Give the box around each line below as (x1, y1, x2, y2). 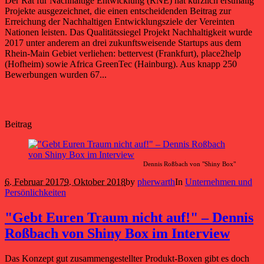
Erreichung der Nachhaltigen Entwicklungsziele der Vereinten (5, 16, 235, 27)
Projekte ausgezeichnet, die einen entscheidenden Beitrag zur (5, 6, 231, 16)
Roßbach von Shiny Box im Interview (5, 226, 230, 242)
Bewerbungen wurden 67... (5, 70, 107, 80)
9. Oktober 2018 (64, 177, 126, 187)
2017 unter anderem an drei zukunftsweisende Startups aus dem (5, 38, 241, 48)
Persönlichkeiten (5, 187, 66, 198)
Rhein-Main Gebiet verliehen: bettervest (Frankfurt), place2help (5, 48, 241, 59)
